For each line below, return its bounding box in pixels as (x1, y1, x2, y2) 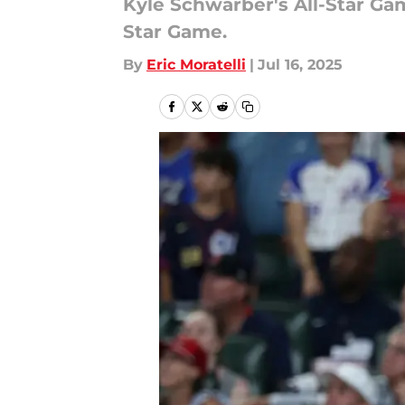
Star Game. (123, 21, 227, 42)
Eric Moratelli (146, 56, 246, 73)
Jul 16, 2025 (258, 56, 343, 73)
